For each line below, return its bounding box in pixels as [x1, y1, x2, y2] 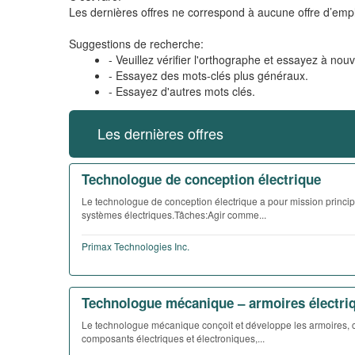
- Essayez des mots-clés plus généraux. [109, 67, 308, 83]
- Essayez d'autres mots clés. [109, 83, 255, 99]
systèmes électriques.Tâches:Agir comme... [82, 208, 266, 221]
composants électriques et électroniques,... [82, 331, 265, 345]
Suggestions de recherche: [69, 36, 204, 52]
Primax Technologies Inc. [82, 239, 189, 253]
